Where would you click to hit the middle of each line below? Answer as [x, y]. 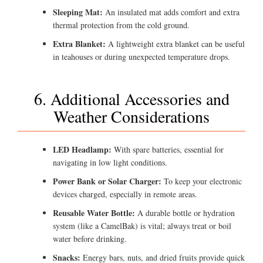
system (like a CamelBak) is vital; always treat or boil [142, 226]
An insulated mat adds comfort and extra [171, 12]
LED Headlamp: [82, 150]
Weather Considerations [131, 117]
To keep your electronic [202, 181]
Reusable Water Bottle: [94, 213]
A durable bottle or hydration [185, 213]
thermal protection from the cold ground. [121, 25]
